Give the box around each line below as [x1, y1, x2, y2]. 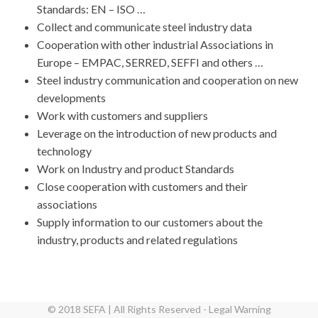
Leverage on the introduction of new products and [37, 126, 278, 140]
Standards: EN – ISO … [37, 2, 146, 16]
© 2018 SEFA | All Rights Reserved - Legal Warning [47, 303, 271, 315]
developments [37, 91, 106, 104]
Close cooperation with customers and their [37, 180, 248, 193]
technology [37, 144, 92, 158]
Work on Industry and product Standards [37, 162, 235, 175]
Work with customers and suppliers [37, 109, 209, 122]
